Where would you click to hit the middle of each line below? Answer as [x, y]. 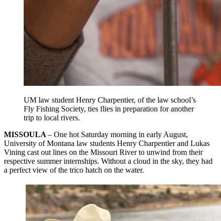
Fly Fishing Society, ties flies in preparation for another [109, 109]
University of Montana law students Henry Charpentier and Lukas [107, 144]
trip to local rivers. [52, 118]
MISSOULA [26, 135]
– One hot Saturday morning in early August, [118, 135]
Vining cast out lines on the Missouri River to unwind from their [103, 152]
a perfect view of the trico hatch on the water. [74, 170]
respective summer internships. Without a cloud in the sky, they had [108, 161]
